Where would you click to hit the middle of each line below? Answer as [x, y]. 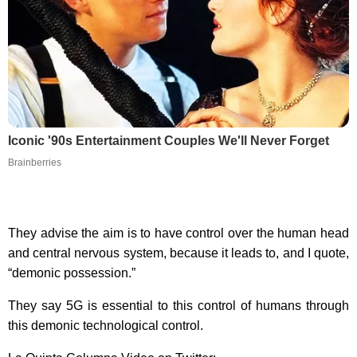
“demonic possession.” [72, 273]
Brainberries [35, 162]
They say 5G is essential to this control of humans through [178, 305]
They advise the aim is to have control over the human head [178, 233]
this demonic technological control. [106, 325]
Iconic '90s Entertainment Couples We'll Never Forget [169, 140]
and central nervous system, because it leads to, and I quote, [178, 253]
